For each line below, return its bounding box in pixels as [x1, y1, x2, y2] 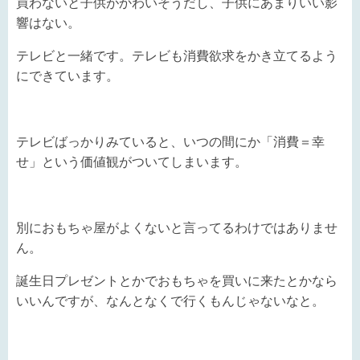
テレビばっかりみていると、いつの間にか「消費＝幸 [16, 132, 325, 151]
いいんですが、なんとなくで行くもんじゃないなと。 [16, 291, 325, 310]
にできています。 [16, 66, 119, 85]
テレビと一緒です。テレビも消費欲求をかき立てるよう [16, 46, 337, 65]
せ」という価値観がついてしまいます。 [16, 152, 247, 171]
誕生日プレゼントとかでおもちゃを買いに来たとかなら [16, 271, 337, 290]
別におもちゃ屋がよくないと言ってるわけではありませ [16, 218, 337, 237]
